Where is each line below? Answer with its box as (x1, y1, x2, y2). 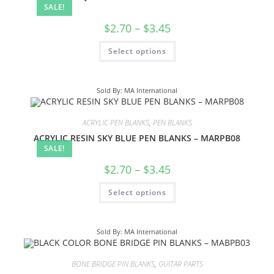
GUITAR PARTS (158, 258, 203, 269)
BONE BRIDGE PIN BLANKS (71, 258, 155, 269)
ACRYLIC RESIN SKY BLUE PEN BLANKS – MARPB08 (34, 132, 240, 144)
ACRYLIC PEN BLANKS (82, 117, 149, 128)
